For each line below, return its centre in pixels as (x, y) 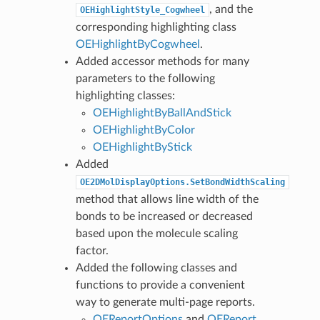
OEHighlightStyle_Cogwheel (142, 10)
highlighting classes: (125, 95)
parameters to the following (145, 78)
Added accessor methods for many (162, 61)
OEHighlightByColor (144, 130)
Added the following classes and (156, 267)
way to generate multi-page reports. (165, 302)
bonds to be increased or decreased (164, 216)
